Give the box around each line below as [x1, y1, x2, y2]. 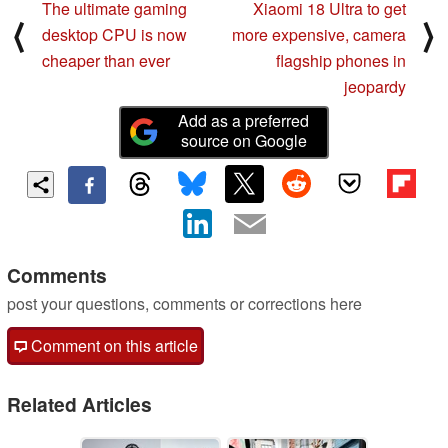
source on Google [180, 128, 307, 152]
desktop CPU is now [42, 22, 187, 46]
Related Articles [7, 390, 152, 418]
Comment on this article [27, 334, 198, 357]
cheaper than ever [42, 48, 170, 72]
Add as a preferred [178, 108, 310, 132]
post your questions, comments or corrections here [7, 292, 362, 315]
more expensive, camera [232, 22, 406, 46]
